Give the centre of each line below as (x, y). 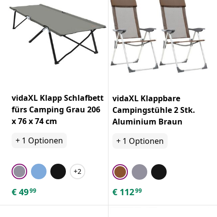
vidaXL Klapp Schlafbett (58, 98)
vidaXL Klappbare (146, 98)
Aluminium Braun (147, 121)
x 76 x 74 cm (34, 121)
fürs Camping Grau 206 (56, 109)
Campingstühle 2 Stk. (154, 110)
